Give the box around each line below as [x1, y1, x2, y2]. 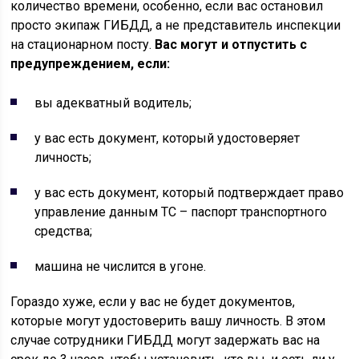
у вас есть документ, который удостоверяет [34, 131, 301, 147]
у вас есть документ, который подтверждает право [34, 185, 345, 201]
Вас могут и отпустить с [151, 37, 308, 53]
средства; [34, 224, 93, 240]
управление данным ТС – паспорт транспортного [34, 204, 328, 220]
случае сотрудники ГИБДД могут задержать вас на [10, 333, 321, 349]
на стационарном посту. [10, 37, 152, 53]
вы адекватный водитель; [34, 95, 192, 111]
